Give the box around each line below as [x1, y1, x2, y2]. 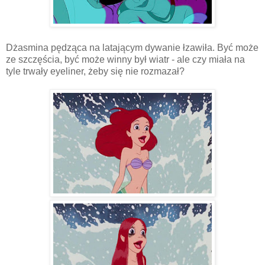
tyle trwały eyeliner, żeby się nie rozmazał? [6, 66, 185, 77]
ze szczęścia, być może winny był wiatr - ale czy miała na [6, 54, 245, 65]
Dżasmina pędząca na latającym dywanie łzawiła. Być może [6, 43, 258, 53]
